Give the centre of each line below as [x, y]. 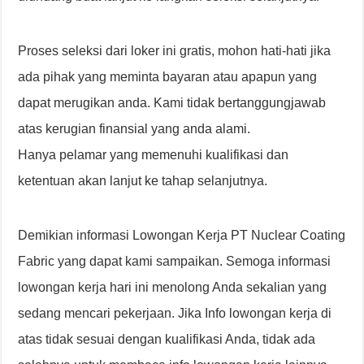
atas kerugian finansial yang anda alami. [134, 129]
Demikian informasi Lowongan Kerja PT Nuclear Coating [182, 236]
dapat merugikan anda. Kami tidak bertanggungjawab [172, 103]
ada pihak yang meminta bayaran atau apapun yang [168, 77]
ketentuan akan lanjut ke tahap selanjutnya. [143, 181]
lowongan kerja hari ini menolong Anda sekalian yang [173, 288]
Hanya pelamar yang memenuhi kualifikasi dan [154, 155]
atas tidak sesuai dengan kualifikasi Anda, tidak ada [167, 340]
